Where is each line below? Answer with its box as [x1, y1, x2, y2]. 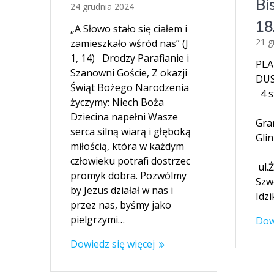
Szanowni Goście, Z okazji [70, 66, 188, 80]
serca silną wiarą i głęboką [70, 125, 191, 139]
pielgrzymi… [70, 213, 125, 227]
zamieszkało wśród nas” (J [70, 37, 189, 51]
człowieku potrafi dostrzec [70, 154, 191, 168]
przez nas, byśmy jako [70, 198, 172, 212]
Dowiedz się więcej [70, 237, 155, 251]
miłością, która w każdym [70, 139, 185, 154]
